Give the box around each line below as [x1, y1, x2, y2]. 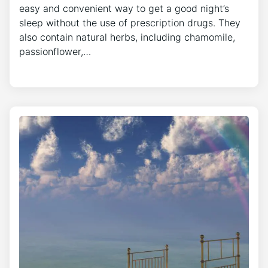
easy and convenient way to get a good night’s [19, 2, 229, 14]
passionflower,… [19, 45, 91, 57]
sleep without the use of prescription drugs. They [19, 16, 240, 29]
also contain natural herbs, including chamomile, [19, 31, 235, 43]
